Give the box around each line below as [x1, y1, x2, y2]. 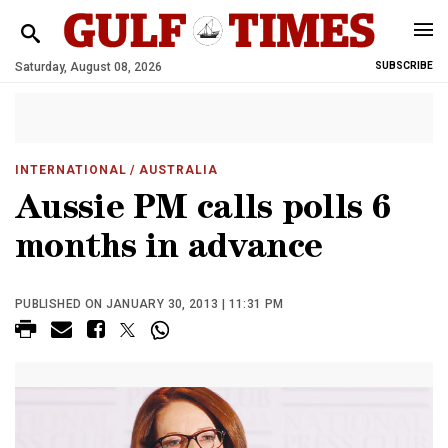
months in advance [15, 233, 323, 268]
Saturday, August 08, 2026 [15, 60, 162, 74]
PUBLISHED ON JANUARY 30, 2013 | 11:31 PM [15, 297, 284, 311]
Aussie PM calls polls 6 [15, 194, 391, 229]
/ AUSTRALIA [126, 163, 219, 177]
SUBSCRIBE [375, 60, 433, 71]
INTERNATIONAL [15, 163, 127, 177]
